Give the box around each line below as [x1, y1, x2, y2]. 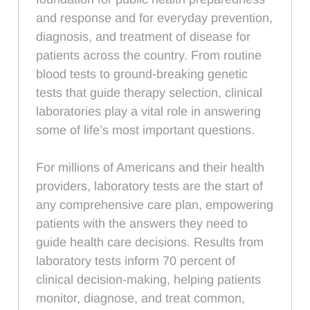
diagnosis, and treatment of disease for [36, 29, 251, 44]
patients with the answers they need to [36, 216, 248, 230]
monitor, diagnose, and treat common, [36, 291, 246, 305]
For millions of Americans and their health [36, 160, 265, 174]
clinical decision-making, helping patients [36, 272, 262, 286]
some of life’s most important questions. [36, 122, 255, 137]
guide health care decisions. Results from [36, 235, 264, 249]
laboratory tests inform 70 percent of [36, 253, 236, 268]
